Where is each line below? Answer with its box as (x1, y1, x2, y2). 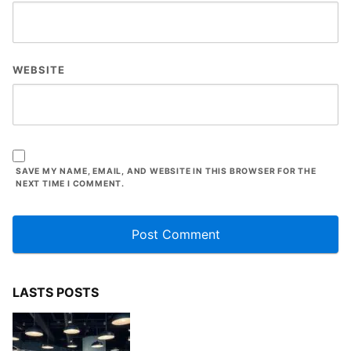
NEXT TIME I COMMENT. (16, 178, 125, 189)
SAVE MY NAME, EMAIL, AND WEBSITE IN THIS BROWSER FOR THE (16, 165, 317, 176)
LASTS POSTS (13, 284, 99, 300)
